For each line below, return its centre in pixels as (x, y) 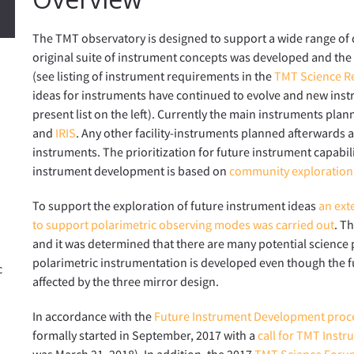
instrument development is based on (131, 170)
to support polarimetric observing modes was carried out (184, 224)
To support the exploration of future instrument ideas (176, 205)
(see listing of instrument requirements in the (154, 75)
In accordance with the (94, 316)
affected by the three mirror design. (126, 281)
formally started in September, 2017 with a (145, 335)
